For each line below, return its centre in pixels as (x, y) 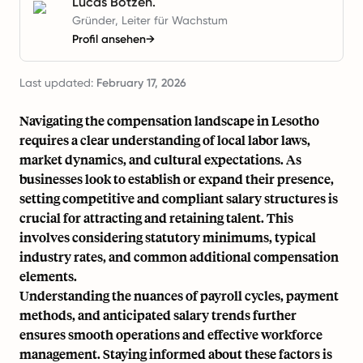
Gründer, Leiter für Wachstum (150, 20)
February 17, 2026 (141, 83)
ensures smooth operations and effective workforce (171, 334)
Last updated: (58, 83)
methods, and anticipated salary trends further (158, 315)
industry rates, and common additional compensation (179, 256)
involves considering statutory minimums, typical (168, 237)
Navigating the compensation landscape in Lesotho (169, 120)
